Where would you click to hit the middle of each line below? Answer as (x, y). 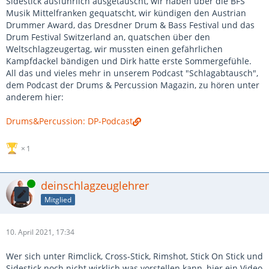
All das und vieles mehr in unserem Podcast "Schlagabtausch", (132, 73)
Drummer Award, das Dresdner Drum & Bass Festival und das (130, 25)
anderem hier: (35, 97)
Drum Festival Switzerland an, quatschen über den (108, 37)
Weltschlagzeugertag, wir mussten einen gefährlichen (114, 49)
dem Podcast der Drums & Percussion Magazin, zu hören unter (133, 85)
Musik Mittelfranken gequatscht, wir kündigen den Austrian (126, 13)
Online (17, 183)
